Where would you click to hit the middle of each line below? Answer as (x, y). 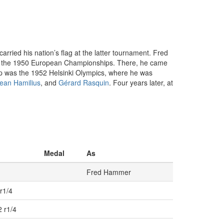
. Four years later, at (141, 82)
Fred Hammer (109, 172)
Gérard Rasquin (84, 82)
